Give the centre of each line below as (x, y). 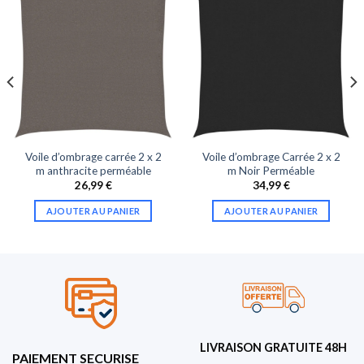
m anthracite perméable (93, 171)
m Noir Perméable (271, 171)
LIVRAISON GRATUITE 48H (273, 348)
